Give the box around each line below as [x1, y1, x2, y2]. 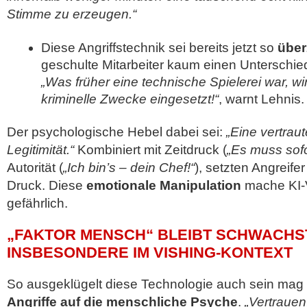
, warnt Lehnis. [219, 92, 304, 106]
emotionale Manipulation [86, 178, 241, 193]
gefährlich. [7, 196, 68, 210]
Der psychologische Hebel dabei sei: [7, 125, 226, 139]
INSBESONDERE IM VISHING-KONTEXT [7, 244, 293, 261]
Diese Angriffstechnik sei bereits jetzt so [41, 40, 278, 55]
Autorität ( [7, 160, 63, 175]
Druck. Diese [7, 178, 86, 193]
